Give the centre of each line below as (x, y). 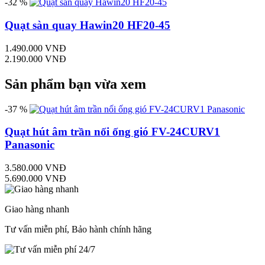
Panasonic (30, 145)
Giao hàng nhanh (37, 209)
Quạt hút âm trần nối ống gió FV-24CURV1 (112, 132)
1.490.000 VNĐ (35, 48)
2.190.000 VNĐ (35, 59)
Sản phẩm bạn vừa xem (75, 84)
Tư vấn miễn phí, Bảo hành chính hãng (78, 229)
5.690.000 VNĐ (35, 178)
